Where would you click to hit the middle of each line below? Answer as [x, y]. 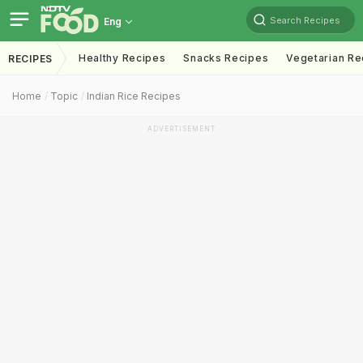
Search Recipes [305, 20]
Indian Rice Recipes [134, 96]
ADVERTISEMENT [181, 129]
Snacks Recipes [226, 58]
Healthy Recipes [122, 58]
